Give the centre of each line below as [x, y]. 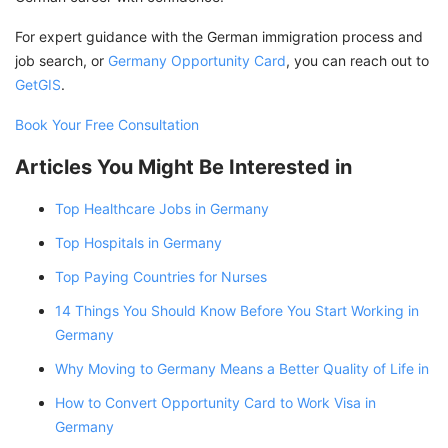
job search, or [61, 60]
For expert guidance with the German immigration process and [219, 36]
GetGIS [38, 84]
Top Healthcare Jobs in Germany [162, 208]
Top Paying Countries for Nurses [161, 276]
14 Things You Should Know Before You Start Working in [237, 310]
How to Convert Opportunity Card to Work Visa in [215, 402]
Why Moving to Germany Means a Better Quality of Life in [242, 368]
